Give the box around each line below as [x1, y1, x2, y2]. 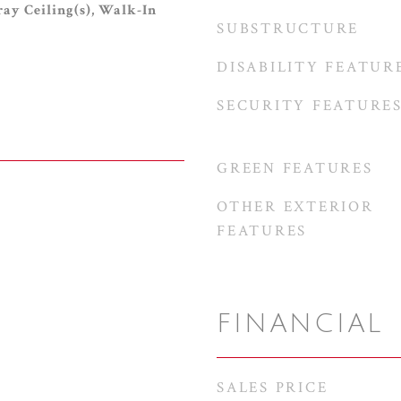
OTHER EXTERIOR [217, 197, 374, 217]
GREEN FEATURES [217, 158, 373, 178]
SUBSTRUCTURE [217, 19, 359, 38]
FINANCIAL [217, 310, 383, 338]
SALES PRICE [217, 378, 328, 397]
